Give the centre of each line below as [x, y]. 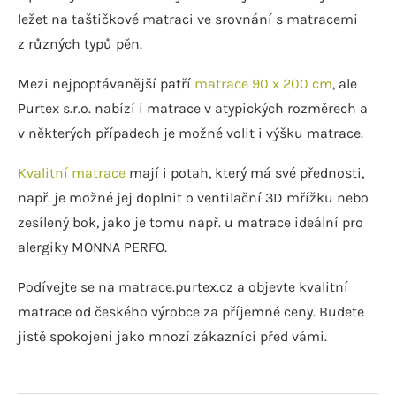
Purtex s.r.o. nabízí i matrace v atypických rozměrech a [193, 108]
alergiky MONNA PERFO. [92, 247]
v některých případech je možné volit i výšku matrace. [190, 133]
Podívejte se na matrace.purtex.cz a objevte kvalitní [183, 286]
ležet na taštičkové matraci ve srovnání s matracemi [188, 19]
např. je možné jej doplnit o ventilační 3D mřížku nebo [193, 197]
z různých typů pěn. [80, 43]
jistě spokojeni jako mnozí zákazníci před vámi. [172, 336]
